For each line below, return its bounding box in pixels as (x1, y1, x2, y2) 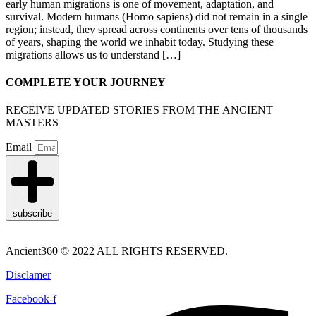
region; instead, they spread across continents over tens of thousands (6, 23, 308, 35)
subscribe (13, 207, 52, 219)
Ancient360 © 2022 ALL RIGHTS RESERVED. (6, 244, 228, 257)
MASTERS (6, 116, 59, 129)
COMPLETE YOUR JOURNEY (6, 75, 166, 88)
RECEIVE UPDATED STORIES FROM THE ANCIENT (6, 104, 273, 116)
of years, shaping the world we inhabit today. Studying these (6, 35, 274, 48)
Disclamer (6, 268, 51, 281)
